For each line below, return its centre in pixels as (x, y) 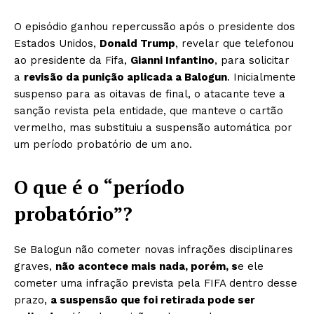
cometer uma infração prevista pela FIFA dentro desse (156, 283)
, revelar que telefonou (234, 43)
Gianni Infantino (172, 60)
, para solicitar (252, 60)
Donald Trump (137, 43)
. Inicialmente (261, 77)
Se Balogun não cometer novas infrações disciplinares (153, 249)
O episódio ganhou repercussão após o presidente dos (155, 26)
